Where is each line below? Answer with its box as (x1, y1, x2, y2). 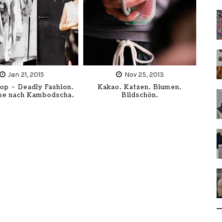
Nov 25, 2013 (124, 70, 164, 79)
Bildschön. (121, 91, 159, 100)
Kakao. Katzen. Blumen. (98, 83, 182, 92)
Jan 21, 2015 (8, 70, 45, 79)
